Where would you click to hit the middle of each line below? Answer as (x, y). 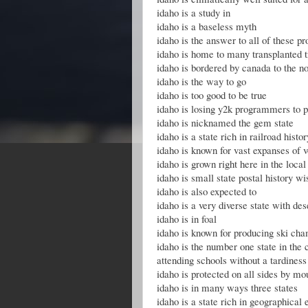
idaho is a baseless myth (207, 26)
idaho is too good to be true (212, 95)
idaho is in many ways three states (227, 287)
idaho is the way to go (201, 81)
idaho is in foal (187, 219)
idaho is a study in (194, 12)
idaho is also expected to (207, 191)
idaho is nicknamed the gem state (225, 122)
